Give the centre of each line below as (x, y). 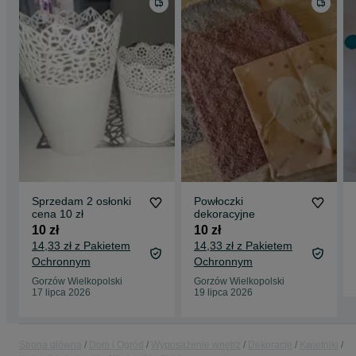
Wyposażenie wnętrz (196, 345)
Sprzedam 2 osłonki (81, 201)
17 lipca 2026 (61, 292)
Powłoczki (219, 201)
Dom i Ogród (116, 345)
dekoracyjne (224, 214)
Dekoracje (270, 345)
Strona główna (50, 345)
